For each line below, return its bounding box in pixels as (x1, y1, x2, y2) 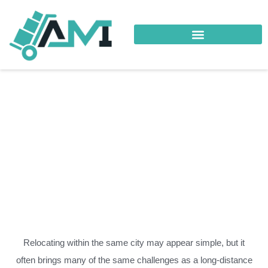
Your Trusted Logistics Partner (57, 100, 211, 113)
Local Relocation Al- (20, 123, 248, 150)
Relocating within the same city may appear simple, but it (23, 237, 245, 248)
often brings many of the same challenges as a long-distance (16, 254, 252, 265)
